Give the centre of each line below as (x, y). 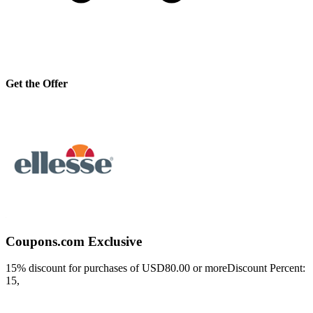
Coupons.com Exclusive (74, 241)
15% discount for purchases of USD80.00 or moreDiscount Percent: (155, 268)
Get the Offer (37, 83)
